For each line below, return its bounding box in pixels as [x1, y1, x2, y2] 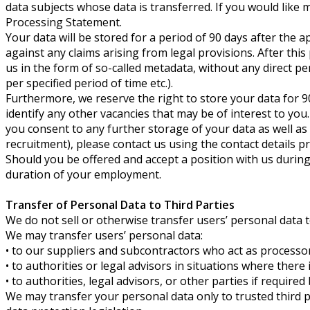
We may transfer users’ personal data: [6, 227, 203, 243]
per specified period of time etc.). [6, 75, 173, 91]
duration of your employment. [6, 166, 161, 182]
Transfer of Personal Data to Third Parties [6, 197, 235, 212]
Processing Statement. [6, 14, 122, 30]
